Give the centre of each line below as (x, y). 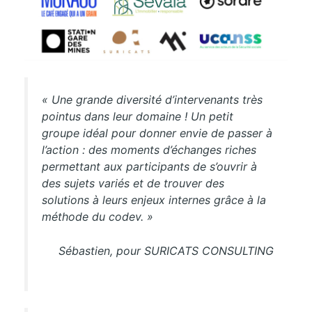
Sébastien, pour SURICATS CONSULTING (166, 251)
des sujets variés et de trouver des (133, 183)
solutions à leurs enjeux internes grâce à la (154, 200)
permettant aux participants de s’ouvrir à (149, 166)
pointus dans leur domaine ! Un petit (137, 116)
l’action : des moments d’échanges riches (149, 149)
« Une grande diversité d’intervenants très (152, 99)
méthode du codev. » (97, 216)
